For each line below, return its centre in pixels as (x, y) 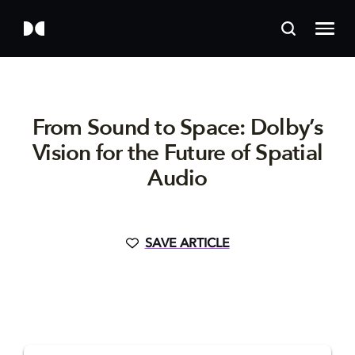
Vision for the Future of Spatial (177, 153)
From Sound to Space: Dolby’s (177, 128)
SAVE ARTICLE (187, 244)
